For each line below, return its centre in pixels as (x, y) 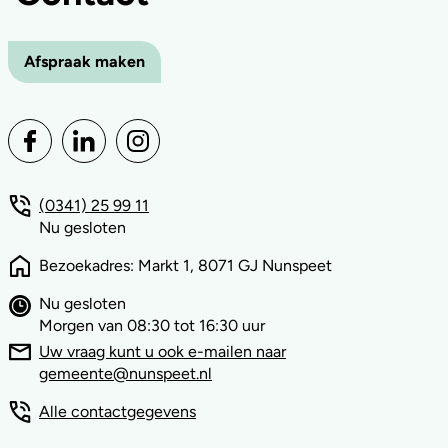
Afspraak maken (84, 61)
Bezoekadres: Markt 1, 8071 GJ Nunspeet (185, 265)
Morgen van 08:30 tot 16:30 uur (152, 325)
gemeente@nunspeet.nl (125, 373)
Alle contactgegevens (117, 411)
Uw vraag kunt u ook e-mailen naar (162, 351)
